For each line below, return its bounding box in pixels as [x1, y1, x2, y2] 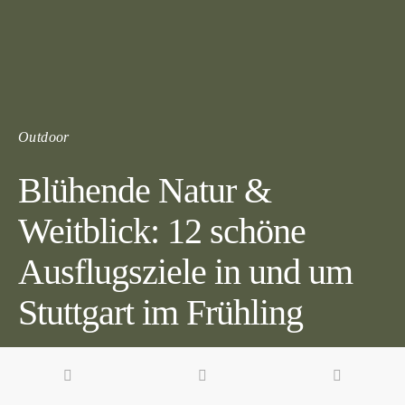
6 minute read [18, 357, 102, 372]
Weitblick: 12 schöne [18, 211, 306, 251]
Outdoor [18, 129, 70, 145]
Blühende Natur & [18, 170, 271, 211]
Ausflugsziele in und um [18, 251, 353, 292]
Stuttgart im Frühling [18, 292, 303, 333]
